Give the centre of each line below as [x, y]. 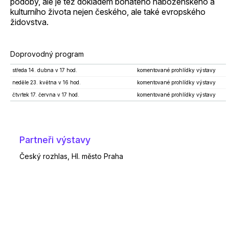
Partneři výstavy [55, 140]
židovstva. [29, 22]
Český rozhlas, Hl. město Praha [71, 156]
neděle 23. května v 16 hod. [47, 82]
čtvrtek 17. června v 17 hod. [46, 95]
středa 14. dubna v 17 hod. [45, 70]
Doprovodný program [47, 54]
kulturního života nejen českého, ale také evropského [108, 12]
